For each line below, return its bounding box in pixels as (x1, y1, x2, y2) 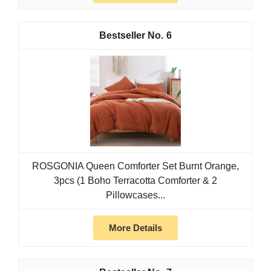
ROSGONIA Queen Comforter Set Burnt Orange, (32, 161, 239, 172)
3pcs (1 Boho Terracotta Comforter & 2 (54, 175, 217, 186)
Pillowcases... (106, 190, 165, 201)
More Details (109, 223, 162, 233)
